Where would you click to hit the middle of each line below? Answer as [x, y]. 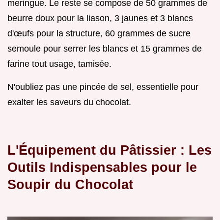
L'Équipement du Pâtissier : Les [110, 150]
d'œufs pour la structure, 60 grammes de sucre [99, 34]
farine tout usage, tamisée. [59, 64]
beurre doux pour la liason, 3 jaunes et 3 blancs [100, 18]
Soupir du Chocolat [70, 185]
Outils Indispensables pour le [102, 167]
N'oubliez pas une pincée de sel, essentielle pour [103, 87]
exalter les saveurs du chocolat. [69, 102]
